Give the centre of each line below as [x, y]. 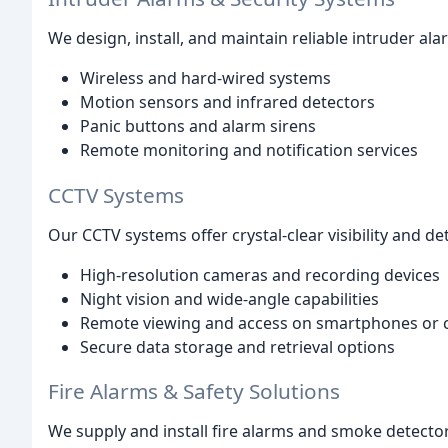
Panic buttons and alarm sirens [198, 125]
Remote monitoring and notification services [249, 149]
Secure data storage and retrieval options [237, 346]
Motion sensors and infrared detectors [227, 101]
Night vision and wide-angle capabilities [229, 298]
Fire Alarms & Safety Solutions [194, 391]
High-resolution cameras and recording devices [260, 274]
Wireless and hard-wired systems [205, 77]
